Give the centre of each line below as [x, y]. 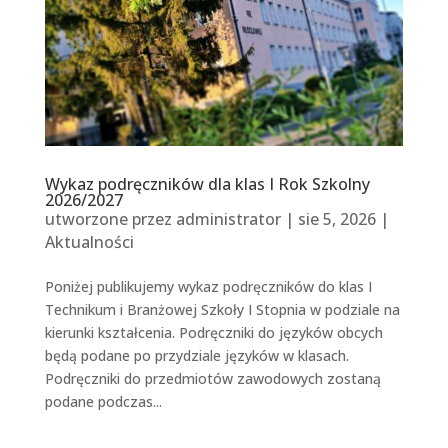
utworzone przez [110, 218]
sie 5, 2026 [336, 218]
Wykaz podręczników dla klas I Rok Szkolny [207, 183]
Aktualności [89, 241]
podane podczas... [103, 401]
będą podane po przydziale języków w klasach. [196, 355]
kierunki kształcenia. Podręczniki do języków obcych [213, 332]
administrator [228, 218]
